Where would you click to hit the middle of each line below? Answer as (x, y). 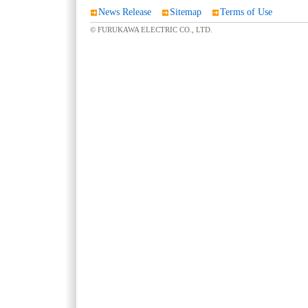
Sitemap (186, 12)
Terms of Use (246, 12)
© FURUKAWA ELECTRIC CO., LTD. (151, 30)
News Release (125, 12)
